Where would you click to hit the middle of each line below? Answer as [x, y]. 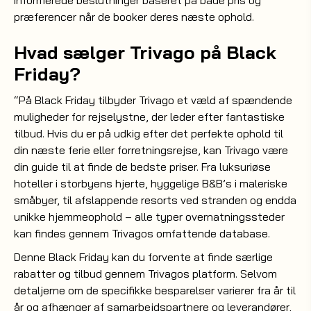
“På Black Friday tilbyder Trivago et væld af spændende [153, 100]
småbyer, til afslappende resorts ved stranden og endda [155, 200]
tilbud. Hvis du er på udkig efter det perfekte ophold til [149, 133]
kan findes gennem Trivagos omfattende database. [142, 233]
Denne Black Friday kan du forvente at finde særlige [143, 257]
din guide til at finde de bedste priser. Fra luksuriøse [142, 167]
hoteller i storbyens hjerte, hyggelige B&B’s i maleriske [151, 183]
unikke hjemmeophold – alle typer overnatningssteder [149, 217]
